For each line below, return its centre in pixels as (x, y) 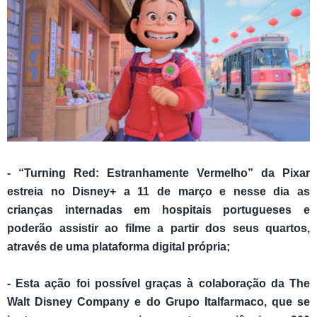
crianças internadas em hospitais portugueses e (158, 210)
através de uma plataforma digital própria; (119, 247)
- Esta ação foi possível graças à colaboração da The (158, 284)
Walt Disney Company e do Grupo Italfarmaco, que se (158, 302)
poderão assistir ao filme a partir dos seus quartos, (158, 229)
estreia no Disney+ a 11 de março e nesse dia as (158, 192)
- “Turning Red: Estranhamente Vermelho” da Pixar (158, 173)
